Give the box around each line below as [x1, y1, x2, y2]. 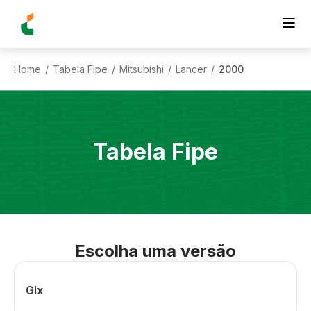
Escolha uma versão [75, 241, 236, 261]
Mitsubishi [119, 62, 164, 75]
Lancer [176, 62, 207, 75]
